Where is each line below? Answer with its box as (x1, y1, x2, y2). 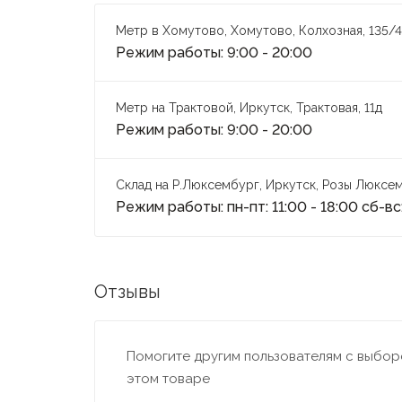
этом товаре (126, 371, 210, 388)
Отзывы (93, 281, 161, 303)
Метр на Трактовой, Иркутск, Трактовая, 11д (115, 100, 382, 116)
